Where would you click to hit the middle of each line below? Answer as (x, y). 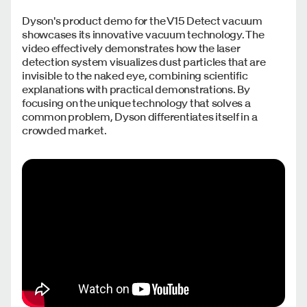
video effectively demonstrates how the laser (131, 48)
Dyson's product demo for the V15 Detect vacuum (142, 20)
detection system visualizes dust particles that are (144, 61)
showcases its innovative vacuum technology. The (143, 34)
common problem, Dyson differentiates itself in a (140, 116)
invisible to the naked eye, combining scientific (135, 75)
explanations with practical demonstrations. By (136, 89)
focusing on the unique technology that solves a (136, 102)
